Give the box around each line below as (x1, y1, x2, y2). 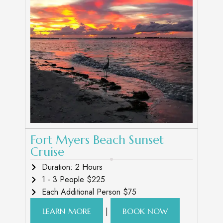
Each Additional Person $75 (41, 186, 136, 198)
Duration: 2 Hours (41, 161, 103, 173)
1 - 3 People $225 (41, 174, 105, 185)
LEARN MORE (42, 206, 91, 216)
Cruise (30, 144, 64, 159)
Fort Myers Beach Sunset (30, 132, 164, 147)
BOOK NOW (122, 206, 168, 216)
